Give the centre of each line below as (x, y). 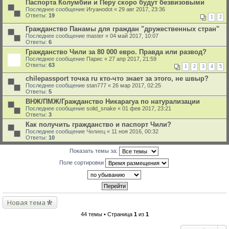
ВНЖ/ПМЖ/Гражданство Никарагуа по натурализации (113, 101)
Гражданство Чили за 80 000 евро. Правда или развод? (116, 52)
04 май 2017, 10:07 (134, 36)
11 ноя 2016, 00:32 (135, 131)
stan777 (96, 85)
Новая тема (26, 202)
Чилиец (96, 131)
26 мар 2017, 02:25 (137, 85)
